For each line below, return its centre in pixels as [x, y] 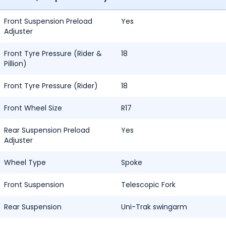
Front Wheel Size [33, 108]
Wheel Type [25, 162]
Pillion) [15, 64]
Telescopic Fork [148, 185]
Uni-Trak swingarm [154, 207]
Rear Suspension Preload [47, 130]
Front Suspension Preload [48, 21]
